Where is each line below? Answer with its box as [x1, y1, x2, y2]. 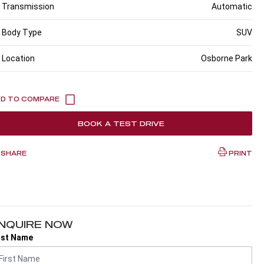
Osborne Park [200, 54, 252, 63]
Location [1, 54, 35, 63]
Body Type [1, 28, 42, 37]
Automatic [211, 2, 252, 11]
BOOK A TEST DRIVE [77, 120, 164, 127]
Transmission [1, 2, 54, 11]
